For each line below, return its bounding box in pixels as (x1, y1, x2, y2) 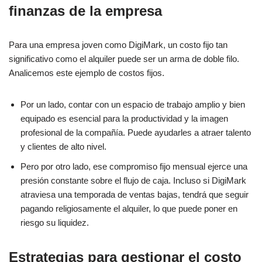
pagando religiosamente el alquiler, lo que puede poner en (20, 204, 237, 214)
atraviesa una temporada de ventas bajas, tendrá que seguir (20, 189, 249, 200)
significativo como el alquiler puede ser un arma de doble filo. (9, 54, 239, 64)
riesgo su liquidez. (20, 218, 89, 228)
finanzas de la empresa (9, 3, 162, 19)
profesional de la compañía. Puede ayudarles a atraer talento (20, 127, 251, 138)
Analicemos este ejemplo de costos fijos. (9, 68, 164, 78)
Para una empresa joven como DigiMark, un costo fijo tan (9, 40, 227, 50)
